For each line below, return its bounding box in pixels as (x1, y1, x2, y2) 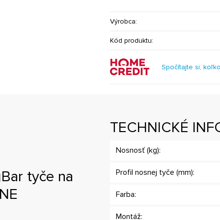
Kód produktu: (110, 36, 153, 45)
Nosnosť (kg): (116, 145, 161, 155)
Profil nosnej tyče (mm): (116, 167, 194, 177)
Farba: (116, 190, 136, 199)
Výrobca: (110, 17, 137, 26)
